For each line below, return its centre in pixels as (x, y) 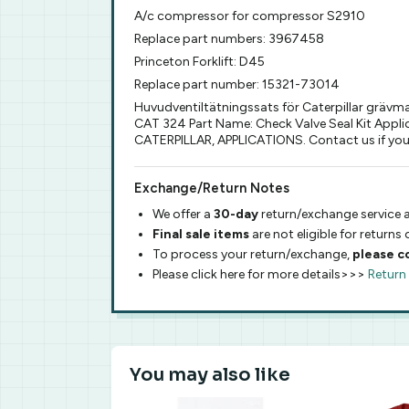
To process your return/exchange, (252, 254)
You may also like (210, 375)
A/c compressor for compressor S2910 (250, 16)
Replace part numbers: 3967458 (229, 39)
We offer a (183, 214)
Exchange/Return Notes (212, 188)
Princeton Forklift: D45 (199, 62)
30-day (237, 214)
